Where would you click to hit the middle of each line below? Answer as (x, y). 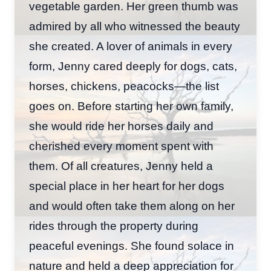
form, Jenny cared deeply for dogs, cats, (133, 66)
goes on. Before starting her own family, (131, 106)
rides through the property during (114, 226)
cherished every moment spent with (121, 146)
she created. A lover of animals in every (131, 46)
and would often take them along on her (132, 206)
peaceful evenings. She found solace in (132, 246)
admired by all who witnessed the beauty (135, 26)
